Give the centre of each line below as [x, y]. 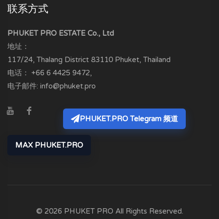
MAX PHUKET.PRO [49, 145]
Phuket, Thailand [143, 59]
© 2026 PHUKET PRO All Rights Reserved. [109, 211]
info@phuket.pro [68, 86]
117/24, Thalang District [48, 59]
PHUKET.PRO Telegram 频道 [129, 119]
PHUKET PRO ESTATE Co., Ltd [61, 33]
